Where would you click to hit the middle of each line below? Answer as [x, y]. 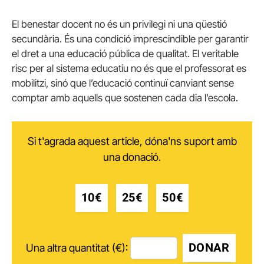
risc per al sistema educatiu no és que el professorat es [129, 69]
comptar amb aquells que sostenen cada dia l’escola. [125, 98]
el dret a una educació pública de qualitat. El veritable [125, 54]
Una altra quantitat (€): [77, 248]
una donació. [132, 157]
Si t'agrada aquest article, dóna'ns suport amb [132, 141]
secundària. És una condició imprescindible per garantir [130, 39]
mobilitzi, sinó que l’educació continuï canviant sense [123, 83]
